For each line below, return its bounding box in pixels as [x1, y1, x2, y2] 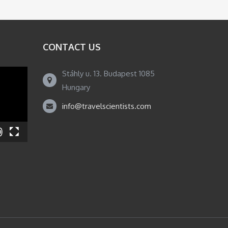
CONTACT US [42, 41, 101, 52]
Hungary [62, 82, 90, 92]
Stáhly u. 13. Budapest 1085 [62, 69, 155, 78]
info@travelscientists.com [62, 101, 151, 111]
